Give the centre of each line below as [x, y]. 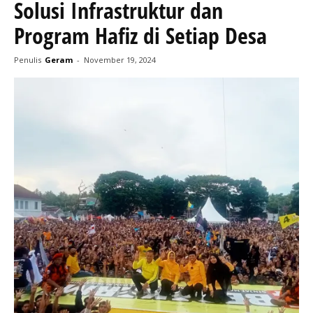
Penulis [28, 60]
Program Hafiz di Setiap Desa [140, 35]
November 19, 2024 [120, 60]
